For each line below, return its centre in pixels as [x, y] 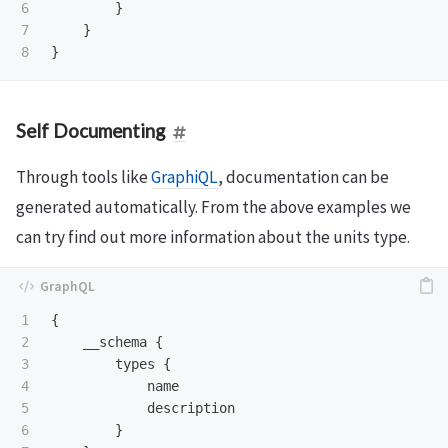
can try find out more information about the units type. [213, 237]
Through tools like [83, 177]
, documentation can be [303, 177]
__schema [115, 342]
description [191, 408]
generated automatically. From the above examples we [213, 207]
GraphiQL [184, 177]
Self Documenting [90, 130]
